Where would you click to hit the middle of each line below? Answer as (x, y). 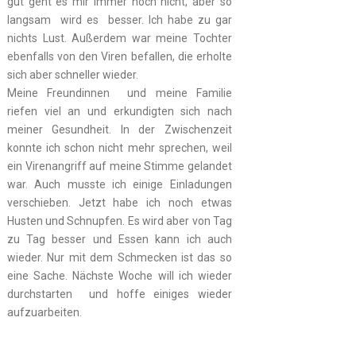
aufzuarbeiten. (44, 313)
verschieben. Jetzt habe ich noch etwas (119, 203)
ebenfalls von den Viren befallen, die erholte (119, 57)
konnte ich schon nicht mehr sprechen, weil (119, 148)
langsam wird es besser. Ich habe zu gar (119, 20)
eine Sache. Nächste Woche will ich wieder (119, 276)
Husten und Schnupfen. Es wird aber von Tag (119, 221)
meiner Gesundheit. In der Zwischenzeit (119, 130)
